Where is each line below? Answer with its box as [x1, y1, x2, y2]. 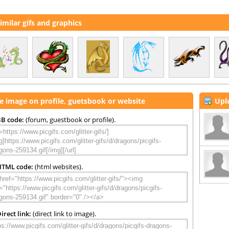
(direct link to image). [31, 209, 96, 219]
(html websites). [33, 162, 83, 172]
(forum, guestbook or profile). [24, 115, 116, 125]
